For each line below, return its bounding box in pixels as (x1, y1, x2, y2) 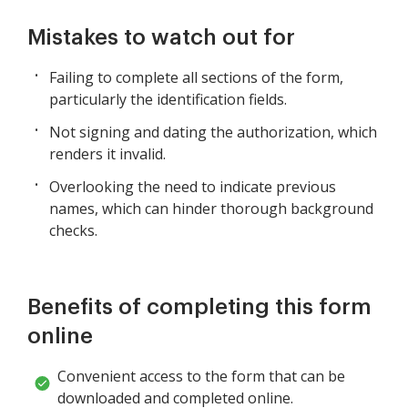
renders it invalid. (49, 144, 166, 165)
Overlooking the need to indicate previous (49, 177, 336, 198)
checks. (49, 220, 97, 241)
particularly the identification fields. (49, 89, 287, 110)
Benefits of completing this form (27, 296, 372, 319)
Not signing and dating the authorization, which (49, 122, 377, 143)
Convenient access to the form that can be (57, 366, 345, 387)
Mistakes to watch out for (27, 26, 295, 49)
